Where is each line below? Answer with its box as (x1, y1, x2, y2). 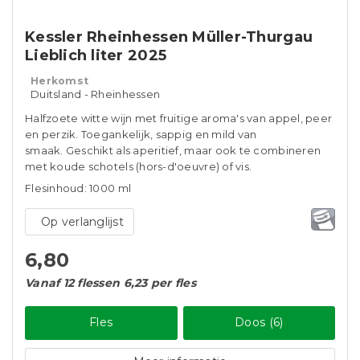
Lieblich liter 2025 (25, 47, 167, 64)
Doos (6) (235, 315, 284, 329)
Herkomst (31, 75, 89, 87)
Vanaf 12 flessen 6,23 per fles (25, 276, 196, 290)
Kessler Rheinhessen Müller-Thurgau (25, 28, 313, 46)
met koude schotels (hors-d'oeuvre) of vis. (25, 160, 252, 173)
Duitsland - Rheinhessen (31, 88, 161, 100)
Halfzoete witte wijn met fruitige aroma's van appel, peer (25, 112, 333, 125)
